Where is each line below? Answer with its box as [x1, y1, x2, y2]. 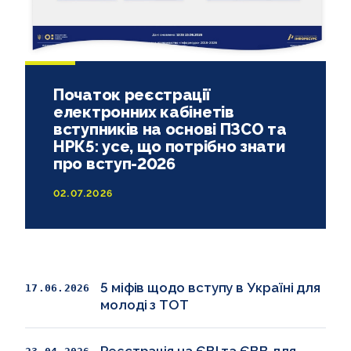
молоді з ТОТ [100, 296, 189, 313]
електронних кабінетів [53, 102, 234, 121]
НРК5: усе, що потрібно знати [53, 136, 285, 156]
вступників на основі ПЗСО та [53, 119, 287, 139]
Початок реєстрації [53, 85, 210, 104]
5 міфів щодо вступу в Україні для [100, 279, 321, 295]
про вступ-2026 [53, 154, 175, 173]
